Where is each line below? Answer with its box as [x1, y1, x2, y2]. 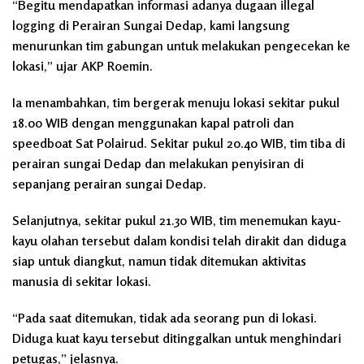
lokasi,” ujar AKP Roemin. [12, 58, 153, 75]
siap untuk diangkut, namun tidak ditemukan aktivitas [12, 253, 306, 270]
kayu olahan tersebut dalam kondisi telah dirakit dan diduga [12, 232, 346, 249]
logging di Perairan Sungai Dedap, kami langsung [12, 17, 290, 34]
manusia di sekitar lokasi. [12, 273, 151, 290]
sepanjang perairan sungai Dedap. [12, 175, 206, 193]
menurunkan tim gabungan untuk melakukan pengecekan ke [12, 37, 350, 54]
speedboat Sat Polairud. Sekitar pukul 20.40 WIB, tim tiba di [12, 135, 345, 152]
